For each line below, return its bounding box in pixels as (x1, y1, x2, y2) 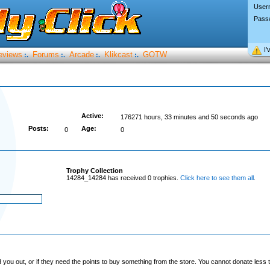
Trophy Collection (66, 167, 123, 174)
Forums (32, 50, 59, 59)
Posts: (28, 125, 49, 132)
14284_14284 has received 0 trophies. (66, 174, 180, 181)
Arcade (69, 50, 94, 59)
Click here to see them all (180, 174, 254, 181)
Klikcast (104, 50, 133, 59)
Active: (81, 112, 104, 119)
